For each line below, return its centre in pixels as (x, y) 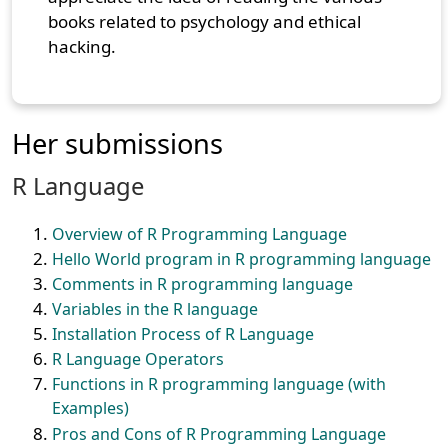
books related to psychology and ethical (205, 21)
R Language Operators (138, 358)
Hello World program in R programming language (242, 258)
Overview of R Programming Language (200, 233)
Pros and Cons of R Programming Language (219, 433)
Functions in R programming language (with (219, 383)
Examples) (91, 408)
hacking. (82, 46)
